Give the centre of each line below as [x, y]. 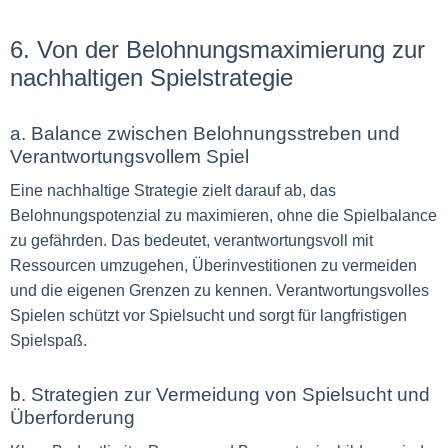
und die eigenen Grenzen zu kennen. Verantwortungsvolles [219, 290]
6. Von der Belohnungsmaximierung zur [217, 49]
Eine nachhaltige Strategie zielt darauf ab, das [173, 190]
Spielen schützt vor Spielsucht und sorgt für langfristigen [208, 315]
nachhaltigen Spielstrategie [151, 77]
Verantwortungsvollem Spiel [129, 156]
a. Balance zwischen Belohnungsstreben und [205, 133]
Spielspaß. [48, 340]
